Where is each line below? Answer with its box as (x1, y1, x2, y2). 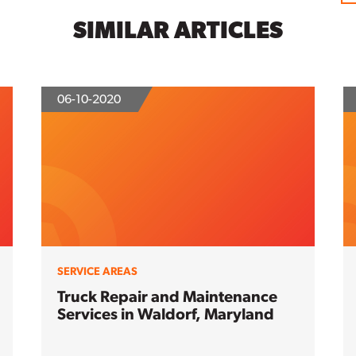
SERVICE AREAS (57, 265, 137, 278)
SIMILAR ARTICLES (73, 15, 283, 44)
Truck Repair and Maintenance (57, 287, 277, 307)
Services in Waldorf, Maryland (57, 304, 274, 324)
